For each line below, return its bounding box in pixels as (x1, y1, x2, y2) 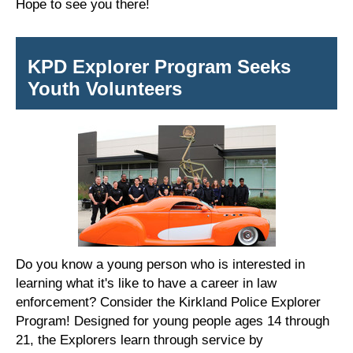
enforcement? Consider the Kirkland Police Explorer (16, 294, 321, 310)
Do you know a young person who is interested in (16, 256, 305, 273)
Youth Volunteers (28, 78, 182, 100)
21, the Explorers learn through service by (16, 332, 263, 348)
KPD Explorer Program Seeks (28, 56, 291, 78)
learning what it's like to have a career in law (16, 275, 277, 292)
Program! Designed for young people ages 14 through (16, 313, 329, 329)
